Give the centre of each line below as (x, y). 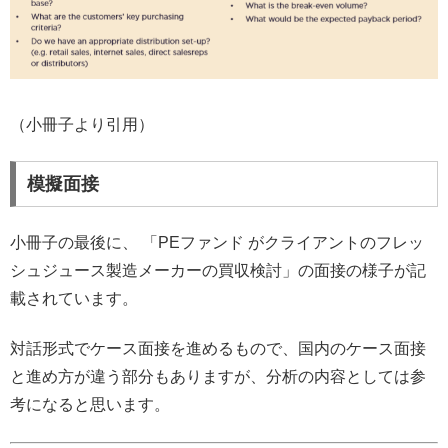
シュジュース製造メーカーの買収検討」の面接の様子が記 (218, 271)
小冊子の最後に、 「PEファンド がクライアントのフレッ (217, 243)
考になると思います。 (90, 405)
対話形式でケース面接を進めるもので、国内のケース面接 (218, 349)
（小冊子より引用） (82, 124)
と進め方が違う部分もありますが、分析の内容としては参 (218, 377)
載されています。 (74, 299)
